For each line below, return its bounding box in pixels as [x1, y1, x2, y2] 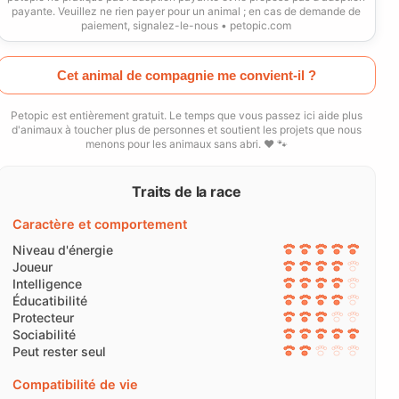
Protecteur [12, 309, 74, 325]
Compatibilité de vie [12, 376, 138, 392]
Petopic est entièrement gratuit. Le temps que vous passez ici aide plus [10, 108, 362, 122]
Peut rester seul [12, 343, 106, 359]
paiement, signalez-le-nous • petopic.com [81, 19, 292, 33]
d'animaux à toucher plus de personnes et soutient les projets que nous [11, 122, 362, 136]
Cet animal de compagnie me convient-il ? [56, 67, 316, 83]
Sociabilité [12, 326, 76, 342]
